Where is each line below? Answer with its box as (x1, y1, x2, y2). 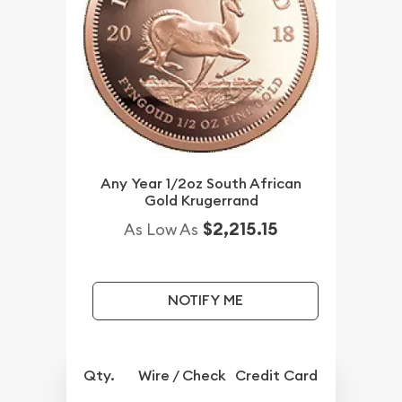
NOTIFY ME (167, 291, 243, 310)
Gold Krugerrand (144, 191, 258, 211)
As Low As (124, 219, 198, 240)
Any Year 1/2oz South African (100, 174, 301, 194)
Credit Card (235, 366, 319, 386)
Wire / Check (138, 366, 227, 386)
